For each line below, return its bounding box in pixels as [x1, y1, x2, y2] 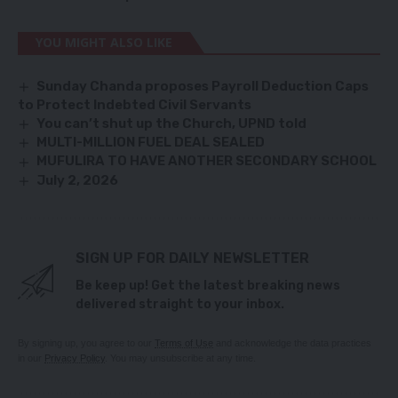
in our [18, 352, 44, 363]
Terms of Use [155, 337, 213, 348]
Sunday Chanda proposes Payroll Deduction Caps [36, 78, 370, 95]
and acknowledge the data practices [213, 337, 371, 348]
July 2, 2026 [36, 171, 119, 188]
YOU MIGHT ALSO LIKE [36, 34, 172, 52]
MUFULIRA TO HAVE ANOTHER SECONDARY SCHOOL [36, 153, 378, 170]
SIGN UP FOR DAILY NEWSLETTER [76, 249, 309, 267]
